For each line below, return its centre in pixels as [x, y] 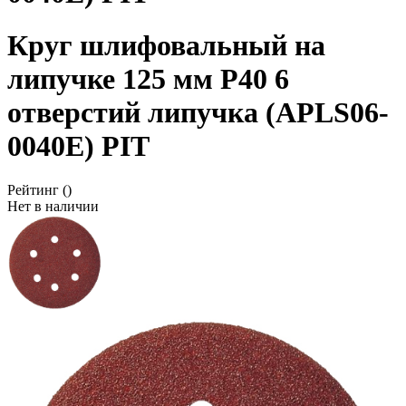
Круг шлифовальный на [166, 45]
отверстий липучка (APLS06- [198, 112]
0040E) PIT [78, 145]
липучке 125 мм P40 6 [148, 78]
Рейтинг [33, 190]
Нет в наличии [53, 207]
